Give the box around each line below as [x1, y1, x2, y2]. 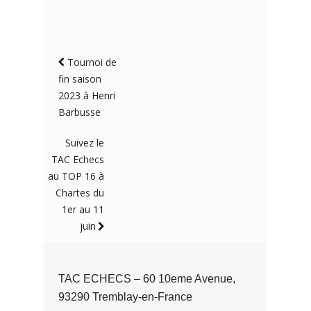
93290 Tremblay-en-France [58, 291, 192, 303]
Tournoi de [67, 56, 117, 69]
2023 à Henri [58, 89, 115, 102]
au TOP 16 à [48, 169, 105, 183]
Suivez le [65, 136, 105, 149]
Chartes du [56, 186, 105, 199]
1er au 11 [62, 203, 105, 216]
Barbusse [58, 106, 101, 119]
